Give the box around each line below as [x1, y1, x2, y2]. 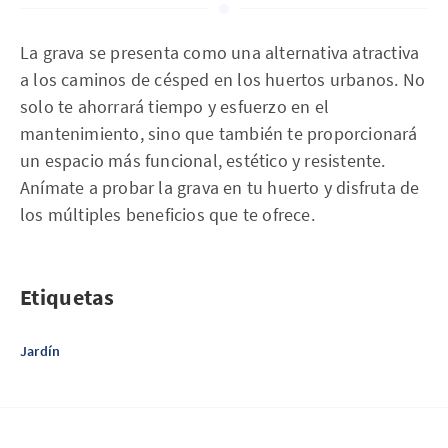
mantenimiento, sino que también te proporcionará [20, 122, 418, 145]
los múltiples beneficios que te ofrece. [20, 203, 315, 226]
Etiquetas [20, 283, 115, 311]
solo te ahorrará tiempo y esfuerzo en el [20, 95, 330, 118]
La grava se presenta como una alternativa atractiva [20, 41, 420, 64]
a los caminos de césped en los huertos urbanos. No [20, 68, 426, 91]
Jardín [20, 342, 61, 360]
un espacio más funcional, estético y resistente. [20, 149, 386, 172]
